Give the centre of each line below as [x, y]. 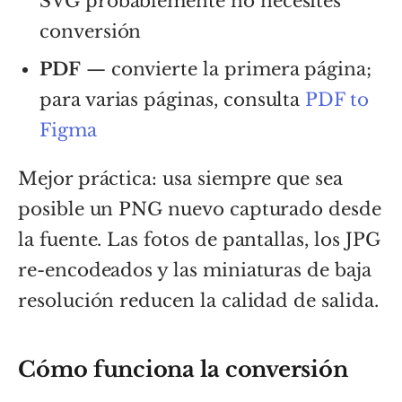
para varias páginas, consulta [173, 99]
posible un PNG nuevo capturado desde [200, 209]
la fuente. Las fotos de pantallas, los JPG [199, 239]
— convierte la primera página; [226, 69]
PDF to [337, 99]
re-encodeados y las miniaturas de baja [195, 270]
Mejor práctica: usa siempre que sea [180, 178]
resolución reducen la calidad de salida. [198, 300]
